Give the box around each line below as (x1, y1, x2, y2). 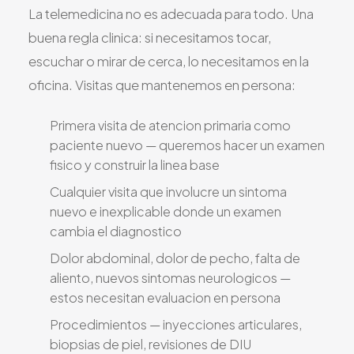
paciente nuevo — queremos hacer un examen (50, 136, 325, 153)
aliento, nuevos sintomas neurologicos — (50, 269, 291, 286)
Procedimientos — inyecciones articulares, (50, 315, 302, 333)
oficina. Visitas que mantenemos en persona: (28, 77, 296, 94)
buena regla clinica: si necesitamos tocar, (28, 29, 271, 47)
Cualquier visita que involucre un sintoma (50, 183, 287, 200)
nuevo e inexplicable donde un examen (50, 202, 281, 220)
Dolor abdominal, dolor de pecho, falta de (50, 249, 300, 266)
